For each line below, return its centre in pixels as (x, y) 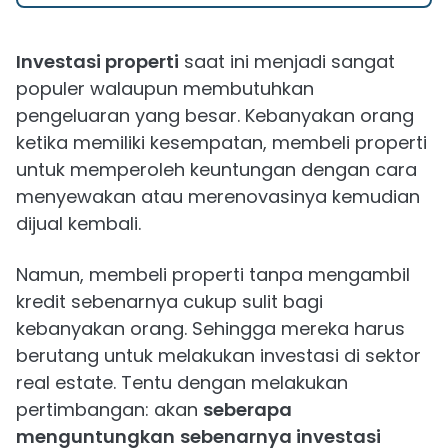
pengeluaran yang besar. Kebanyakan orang (215, 115)
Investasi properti (97, 61)
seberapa (247, 409)
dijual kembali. (78, 223)
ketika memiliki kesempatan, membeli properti (221, 142)
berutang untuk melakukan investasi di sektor (218, 355)
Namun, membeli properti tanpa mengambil (213, 274)
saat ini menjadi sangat (287, 61)
